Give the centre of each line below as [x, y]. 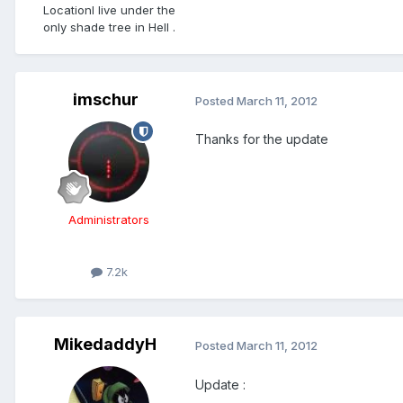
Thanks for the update [262, 139]
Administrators [109, 220]
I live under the [133, 10]
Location [67, 10]
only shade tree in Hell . [109, 27]
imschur [105, 100]
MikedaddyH [105, 345]
